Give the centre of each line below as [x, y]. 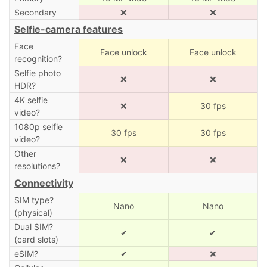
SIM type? [34, 200]
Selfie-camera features [69, 29]
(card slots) [36, 239]
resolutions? [37, 166]
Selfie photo [37, 73]
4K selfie [31, 100]
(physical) [33, 212]
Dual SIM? [33, 226]
